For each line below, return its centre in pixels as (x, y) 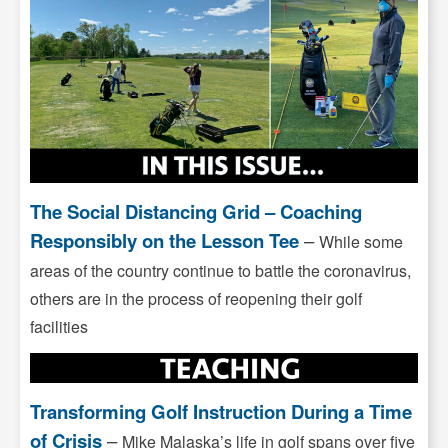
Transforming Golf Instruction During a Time (221, 411)
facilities (59, 327)
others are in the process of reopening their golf (196, 299)
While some (361, 242)
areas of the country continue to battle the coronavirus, (220, 271)
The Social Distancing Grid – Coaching (196, 212)
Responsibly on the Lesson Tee (164, 241)
